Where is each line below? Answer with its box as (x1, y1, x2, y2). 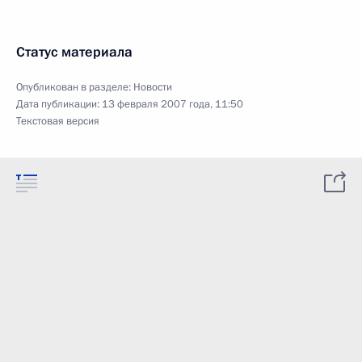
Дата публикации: (16, 97, 102, 112)
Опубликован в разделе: (16, 80, 133, 95)
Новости (133, 80, 172, 95)
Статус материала (16, 43, 133, 61)
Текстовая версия (16, 114, 99, 128)
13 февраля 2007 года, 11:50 (102, 97, 243, 112)
